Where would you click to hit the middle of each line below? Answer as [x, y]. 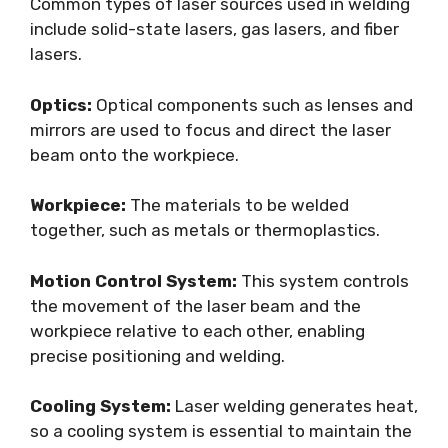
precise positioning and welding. [157, 355]
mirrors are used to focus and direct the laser [210, 129]
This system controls [323, 280]
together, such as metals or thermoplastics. [205, 230]
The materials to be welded [237, 205]
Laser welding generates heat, [294, 406]
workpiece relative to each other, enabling [197, 330]
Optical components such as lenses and [252, 104]
